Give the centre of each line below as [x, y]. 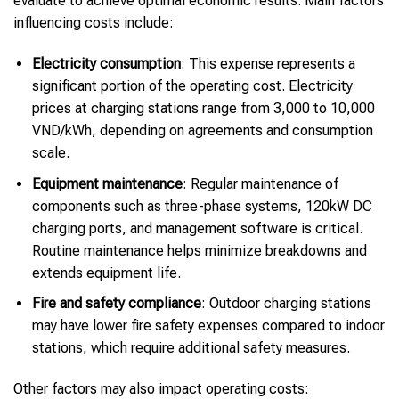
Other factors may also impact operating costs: [161, 388]
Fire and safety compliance [116, 304]
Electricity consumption [106, 64]
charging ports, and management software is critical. [197, 228]
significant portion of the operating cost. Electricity [192, 86]
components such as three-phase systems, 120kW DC [202, 206]
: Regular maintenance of [260, 183]
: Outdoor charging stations [286, 304]
